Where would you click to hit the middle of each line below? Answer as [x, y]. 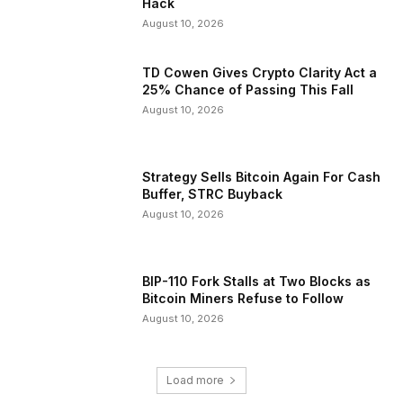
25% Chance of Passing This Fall [248, 90]
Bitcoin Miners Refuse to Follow [243, 298]
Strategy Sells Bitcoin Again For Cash [262, 177]
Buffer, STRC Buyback [213, 194]
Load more [195, 381]
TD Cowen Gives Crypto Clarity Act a [260, 73]
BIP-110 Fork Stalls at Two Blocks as [257, 281]
